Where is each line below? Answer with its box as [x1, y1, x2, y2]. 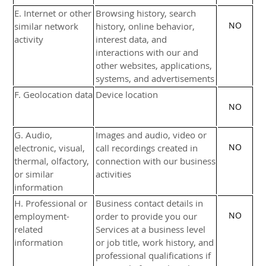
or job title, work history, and [96, 236, 214, 248]
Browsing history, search [96, 7, 196, 19]
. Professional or [21, 197, 87, 209]
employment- [14, 210, 69, 222]
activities [96, 168, 131, 180]
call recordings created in [96, 142, 198, 154]
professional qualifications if [96, 249, 211, 261]
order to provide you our [96, 210, 197, 222]
